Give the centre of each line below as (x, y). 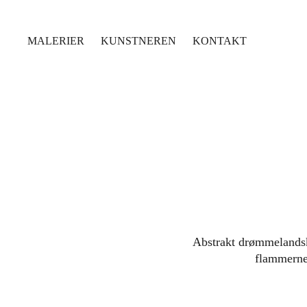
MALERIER (56, 41)
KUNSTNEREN (139, 41)
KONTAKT (220, 41)
